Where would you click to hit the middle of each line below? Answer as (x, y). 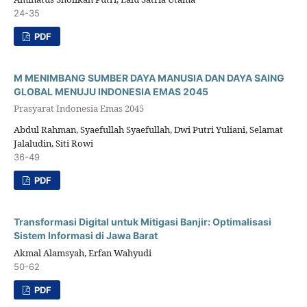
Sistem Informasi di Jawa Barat (85, 236)
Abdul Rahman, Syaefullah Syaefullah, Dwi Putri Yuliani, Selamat (148, 130)
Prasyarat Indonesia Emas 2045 (78, 108)
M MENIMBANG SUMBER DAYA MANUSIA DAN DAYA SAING (149, 78)
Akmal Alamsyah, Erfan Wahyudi (82, 253)
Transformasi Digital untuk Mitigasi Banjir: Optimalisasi (142, 222)
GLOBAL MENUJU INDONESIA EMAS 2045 (111, 92)
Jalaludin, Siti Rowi (53, 144)
